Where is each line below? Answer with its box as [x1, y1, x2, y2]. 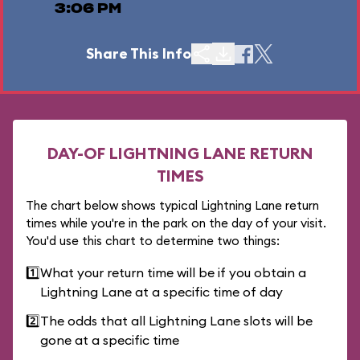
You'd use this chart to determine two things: [26, 233, 280, 248]
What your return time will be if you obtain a [40, 264, 306, 280]
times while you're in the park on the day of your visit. [26, 215, 326, 231]
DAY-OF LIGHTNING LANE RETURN [47, 143, 313, 163]
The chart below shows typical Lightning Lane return [26, 198, 319, 213]
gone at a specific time [40, 332, 179, 348]
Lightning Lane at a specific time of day [40, 284, 283, 300]
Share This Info [86, 44, 191, 63]
